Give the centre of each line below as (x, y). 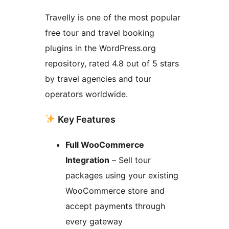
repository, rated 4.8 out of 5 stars (112, 63)
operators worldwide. (86, 94)
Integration (87, 160)
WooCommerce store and (115, 190)
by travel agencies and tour (98, 78)
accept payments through (115, 206)
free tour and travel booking (100, 32)
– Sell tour (130, 160)
